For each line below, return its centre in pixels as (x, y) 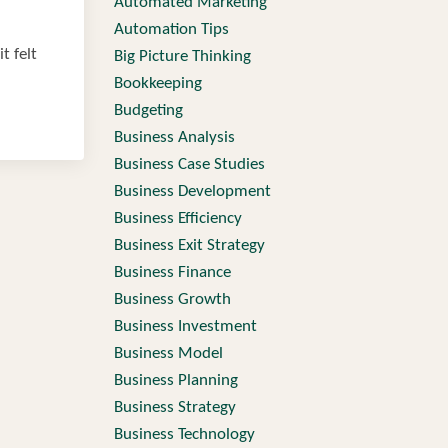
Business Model (168, 353)
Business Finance (172, 272)
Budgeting (148, 110)
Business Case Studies (189, 164)
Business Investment (185, 326)
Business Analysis (174, 137)
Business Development (192, 191)
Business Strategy (174, 407)
